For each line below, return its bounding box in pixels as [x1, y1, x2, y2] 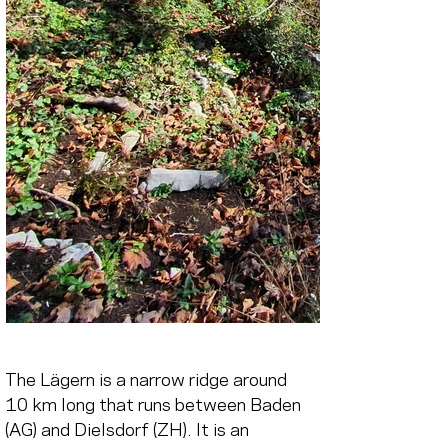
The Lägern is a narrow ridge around [5, 372, 291, 389]
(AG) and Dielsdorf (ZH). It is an [5, 422, 253, 439]
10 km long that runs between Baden [5, 397, 305, 414]
